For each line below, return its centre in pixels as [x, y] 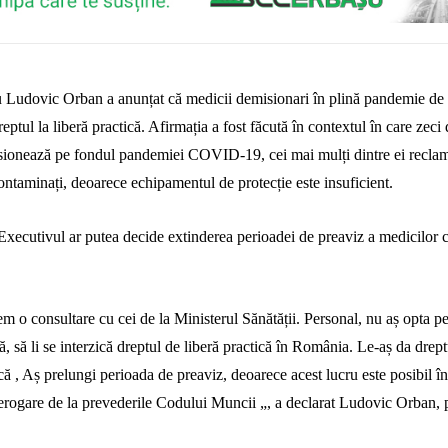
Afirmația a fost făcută [217, 127]
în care [390, 127]
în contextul [328, 127]
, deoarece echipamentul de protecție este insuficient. [227, 183]
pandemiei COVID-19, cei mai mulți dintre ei [261, 155]
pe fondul [84, 155]
